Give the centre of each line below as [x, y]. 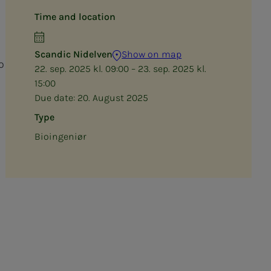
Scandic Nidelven [74, 54]
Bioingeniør [61, 136]
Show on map [152, 54]
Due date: [56, 98]
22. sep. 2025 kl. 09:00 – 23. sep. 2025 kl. [121, 69]
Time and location [75, 17]
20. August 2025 [113, 98]
